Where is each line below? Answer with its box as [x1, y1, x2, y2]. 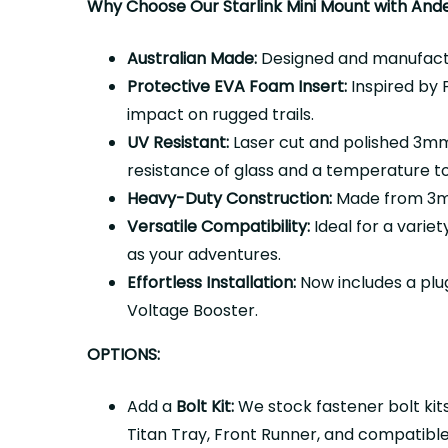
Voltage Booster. [127, 299, 258, 322]
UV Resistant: [127, 131, 229, 154]
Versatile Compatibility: [127, 215, 310, 238]
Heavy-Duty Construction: [127, 187, 332, 210]
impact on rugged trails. [127, 103, 314, 126]
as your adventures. [127, 243, 281, 266]
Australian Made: [127, 47, 261, 70]
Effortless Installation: [127, 271, 296, 294]
